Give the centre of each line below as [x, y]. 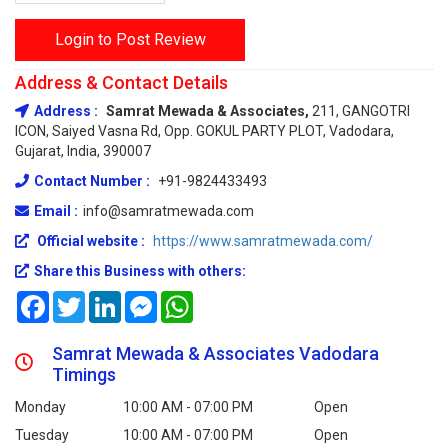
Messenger [192, 299]
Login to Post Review [130, 39]
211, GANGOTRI [361, 111]
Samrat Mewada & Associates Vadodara [216, 353]
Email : [56, 211]
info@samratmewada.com [168, 211]
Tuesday [42, 435]
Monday [40, 407]
